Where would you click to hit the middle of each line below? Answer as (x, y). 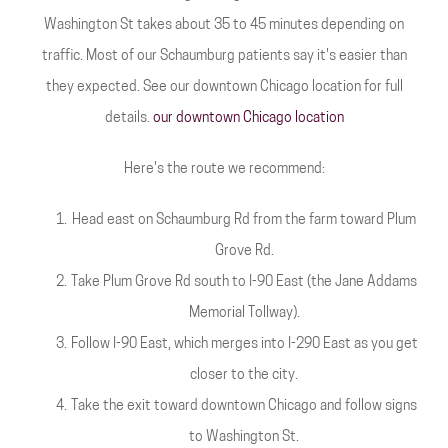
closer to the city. (244, 375)
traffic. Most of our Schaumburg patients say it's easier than (224, 56)
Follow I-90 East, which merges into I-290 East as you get (244, 344)
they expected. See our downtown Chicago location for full (224, 87)
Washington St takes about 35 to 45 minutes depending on (224, 25)
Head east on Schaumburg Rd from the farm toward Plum (244, 220)
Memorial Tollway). (244, 313)
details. (128, 118)
